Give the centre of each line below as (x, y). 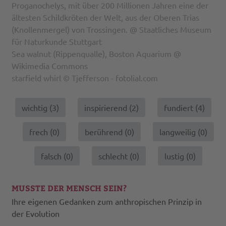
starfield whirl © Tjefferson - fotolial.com (85, 78)
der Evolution (36, 214)
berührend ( (106, 132)
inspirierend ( (108, 108)
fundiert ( (181, 108)
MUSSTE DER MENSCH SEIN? (69, 188)
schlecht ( (115, 156)
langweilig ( (180, 132)
